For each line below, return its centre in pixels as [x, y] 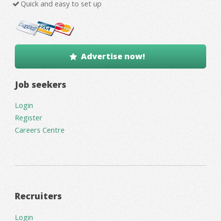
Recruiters [38, 196]
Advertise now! [113, 56]
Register [29, 118]
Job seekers [40, 85]
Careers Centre [40, 130]
